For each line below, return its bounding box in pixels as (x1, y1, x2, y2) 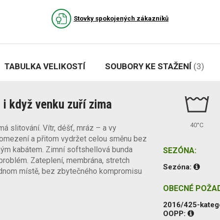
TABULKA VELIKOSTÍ (4, 61, 85, 71)
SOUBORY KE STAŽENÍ (105, 61, 193, 71)
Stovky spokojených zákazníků (74, 15, 168, 22)
